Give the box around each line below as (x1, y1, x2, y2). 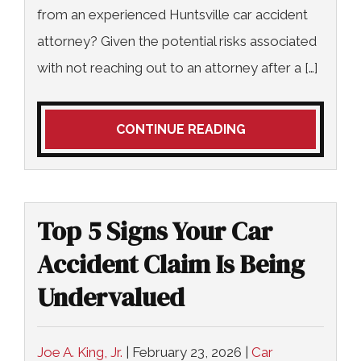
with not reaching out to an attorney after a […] (37, 60, 318, 76)
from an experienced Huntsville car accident (37, 6, 308, 23)
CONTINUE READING (115, 122, 246, 137)
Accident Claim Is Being (37, 247, 305, 282)
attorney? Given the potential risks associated (37, 33, 317, 49)
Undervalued (37, 280, 185, 315)
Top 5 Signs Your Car (37, 214, 272, 249)
